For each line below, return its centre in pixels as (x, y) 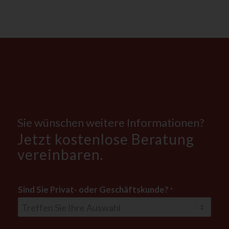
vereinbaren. (60, 154)
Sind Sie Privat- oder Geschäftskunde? (94, 189)
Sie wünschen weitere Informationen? (111, 123)
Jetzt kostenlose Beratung (106, 139)
